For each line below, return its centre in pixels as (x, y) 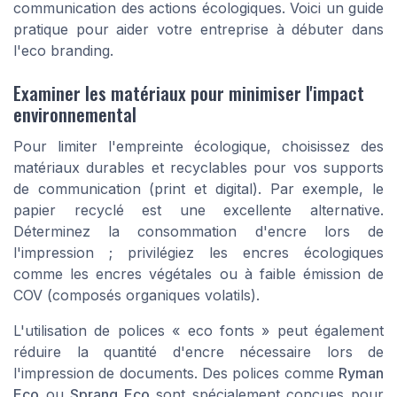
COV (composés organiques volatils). (136, 296)
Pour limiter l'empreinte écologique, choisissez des (198, 147)
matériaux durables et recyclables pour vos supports (198, 168)
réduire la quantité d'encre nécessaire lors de (198, 352)
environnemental (75, 114)
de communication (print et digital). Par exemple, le (198, 189)
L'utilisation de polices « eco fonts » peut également (198, 331)
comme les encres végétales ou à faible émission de (198, 274)
